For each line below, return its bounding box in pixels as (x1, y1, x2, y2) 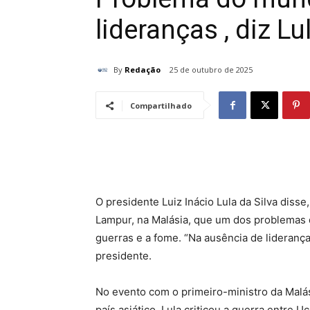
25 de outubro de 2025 (170, 64, 253, 75)
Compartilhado (130, 100, 192, 111)
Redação (125, 64, 161, 75)
